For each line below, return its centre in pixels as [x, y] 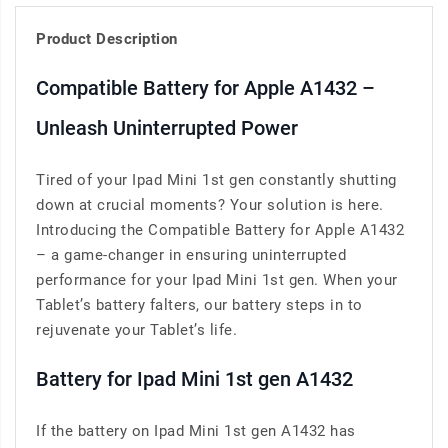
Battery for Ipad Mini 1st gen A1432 [194, 379]
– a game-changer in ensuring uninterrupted [191, 255]
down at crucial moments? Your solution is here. [210, 205]
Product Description [107, 39]
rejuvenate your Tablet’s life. [136, 330]
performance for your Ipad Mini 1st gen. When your [217, 280]
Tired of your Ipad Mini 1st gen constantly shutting [216, 180]
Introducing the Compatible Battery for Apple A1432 [220, 230]
